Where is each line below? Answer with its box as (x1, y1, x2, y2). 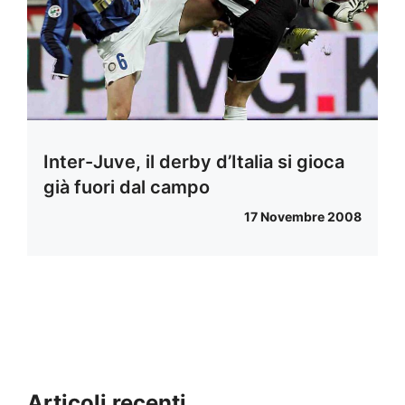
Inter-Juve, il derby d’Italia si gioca (43, 150, 344, 173)
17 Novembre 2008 (244, 208, 362, 224)
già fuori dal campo (43, 175, 210, 198)
